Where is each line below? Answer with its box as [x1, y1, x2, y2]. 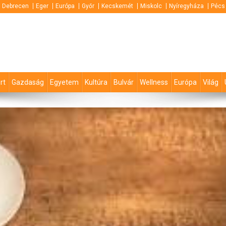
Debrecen [2, 3, 29, 10]
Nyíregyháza [169, 3, 204, 10]
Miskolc [140, 3, 162, 10]
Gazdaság [12, 78, 44, 87]
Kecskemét [101, 3, 133, 10]
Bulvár [114, 78, 134, 87]
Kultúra [85, 78, 107, 87]
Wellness [140, 78, 168, 87]
